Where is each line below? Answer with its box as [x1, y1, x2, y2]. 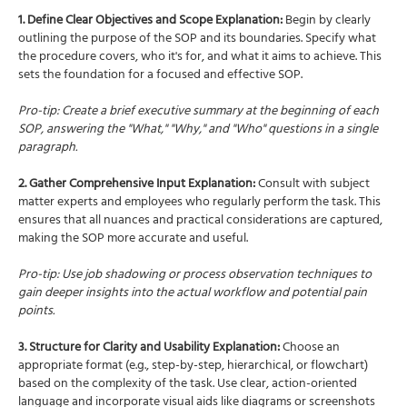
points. [18, 299, 55, 324]
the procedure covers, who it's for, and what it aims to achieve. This [18, 45, 382, 70]
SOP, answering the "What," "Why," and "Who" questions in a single [18, 117, 378, 143]
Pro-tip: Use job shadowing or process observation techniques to [18, 263, 372, 288]
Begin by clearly [283, 8, 371, 34]
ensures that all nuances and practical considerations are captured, [18, 208, 382, 233]
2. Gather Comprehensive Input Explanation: [18, 172, 255, 197]
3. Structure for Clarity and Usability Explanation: [18, 335, 280, 361]
